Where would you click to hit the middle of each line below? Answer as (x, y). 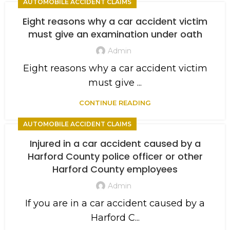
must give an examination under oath (115, 34)
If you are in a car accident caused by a (115, 203)
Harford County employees (115, 169)
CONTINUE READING (115, 102)
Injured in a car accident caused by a (115, 143)
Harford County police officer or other (115, 156)
